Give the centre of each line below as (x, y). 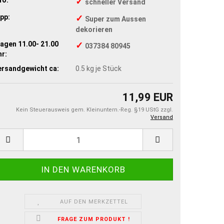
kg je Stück (103, 68)
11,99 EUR (148, 97)
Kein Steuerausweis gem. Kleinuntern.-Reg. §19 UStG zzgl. (94, 110)
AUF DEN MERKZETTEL (94, 202)
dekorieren (94, 29)
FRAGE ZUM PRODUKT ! (94, 219)
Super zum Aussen (115, 19)
